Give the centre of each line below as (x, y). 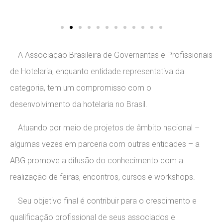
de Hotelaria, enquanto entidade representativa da (97, 71)
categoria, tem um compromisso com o (81, 88)
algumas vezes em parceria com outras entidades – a (105, 144)
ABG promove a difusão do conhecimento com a (97, 161)
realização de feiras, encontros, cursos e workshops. (104, 177)
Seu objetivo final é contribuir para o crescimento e (103, 201)
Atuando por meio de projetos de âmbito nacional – (105, 128)
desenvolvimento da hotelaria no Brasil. (80, 104)
